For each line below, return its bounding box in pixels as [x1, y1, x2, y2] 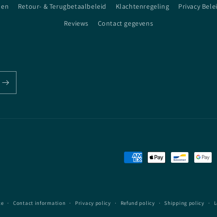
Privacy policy [75, 200, 111, 206]
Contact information [13, 200, 66, 206]
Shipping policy [164, 200, 204, 206]
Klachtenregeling [115, 2, 170, 11]
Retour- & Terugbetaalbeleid [17, 2, 107, 11]
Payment [108, 153, 139, 163]
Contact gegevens [97, 19, 154, 28]
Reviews [63, 19, 89, 28]
